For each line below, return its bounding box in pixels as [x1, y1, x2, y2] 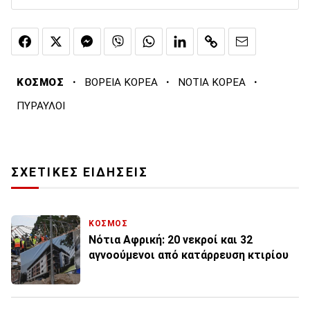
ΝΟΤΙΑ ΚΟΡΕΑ [177, 76, 246, 89]
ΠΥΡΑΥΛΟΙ [17, 100, 65, 113]
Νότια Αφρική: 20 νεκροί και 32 [89, 233, 253, 247]
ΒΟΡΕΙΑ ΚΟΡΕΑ [84, 76, 158, 89]
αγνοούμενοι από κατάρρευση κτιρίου [89, 248, 289, 262]
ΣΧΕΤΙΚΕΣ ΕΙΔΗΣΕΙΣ [11, 165, 148, 180]
